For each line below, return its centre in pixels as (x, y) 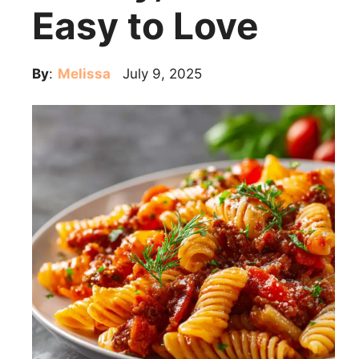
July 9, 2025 (162, 74)
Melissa (84, 74)
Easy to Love (145, 26)
